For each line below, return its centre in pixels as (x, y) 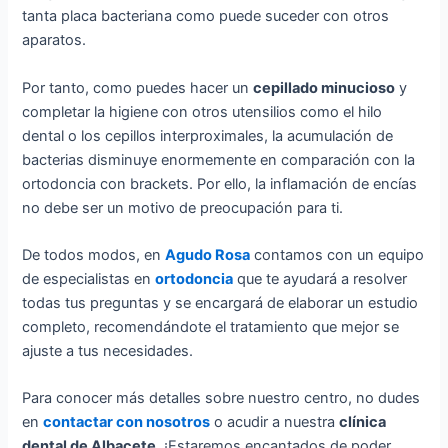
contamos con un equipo (337, 254)
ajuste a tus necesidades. (108, 350)
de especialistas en (89, 278)
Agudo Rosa (208, 254)
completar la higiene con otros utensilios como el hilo (202, 111)
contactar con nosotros (127, 422)
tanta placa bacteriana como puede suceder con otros (206, 16)
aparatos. (54, 40)
